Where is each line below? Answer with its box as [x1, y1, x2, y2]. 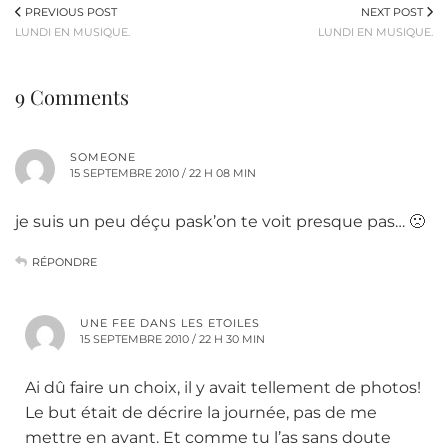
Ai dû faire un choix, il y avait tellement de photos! [25, 378, 421, 398]
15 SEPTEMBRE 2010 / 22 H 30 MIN [80, 332, 265, 347]
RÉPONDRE [32, 255, 97, 270]
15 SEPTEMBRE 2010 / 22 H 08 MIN [70, 166, 256, 181]
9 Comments [15, 83, 129, 111]
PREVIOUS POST [22, 5, 117, 20]
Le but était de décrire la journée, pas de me [25, 403, 377, 423]
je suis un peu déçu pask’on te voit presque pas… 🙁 [15, 212, 425, 232]
